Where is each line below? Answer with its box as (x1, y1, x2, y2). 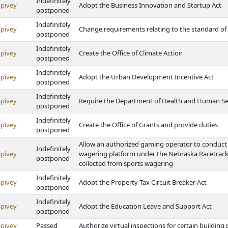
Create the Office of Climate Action (79, 48, 183, 58)
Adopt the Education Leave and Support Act (79, 202, 212, 211)
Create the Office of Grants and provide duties (79, 120, 218, 129)
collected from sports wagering (79, 159, 173, 168)
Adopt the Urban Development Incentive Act (79, 72, 214, 81)
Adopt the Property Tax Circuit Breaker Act (79, 178, 207, 187)
